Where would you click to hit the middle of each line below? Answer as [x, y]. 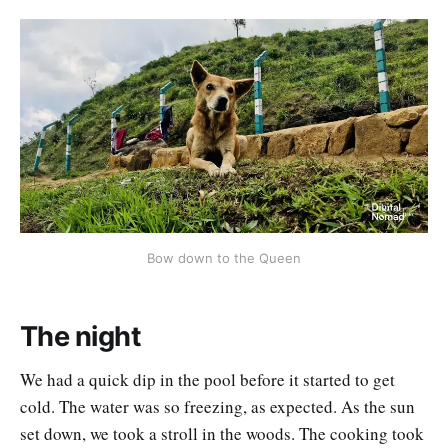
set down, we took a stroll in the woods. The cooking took [222, 433]
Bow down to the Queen [224, 257]
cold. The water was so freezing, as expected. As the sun [217, 406]
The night [81, 337]
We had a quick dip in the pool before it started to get [207, 379]
